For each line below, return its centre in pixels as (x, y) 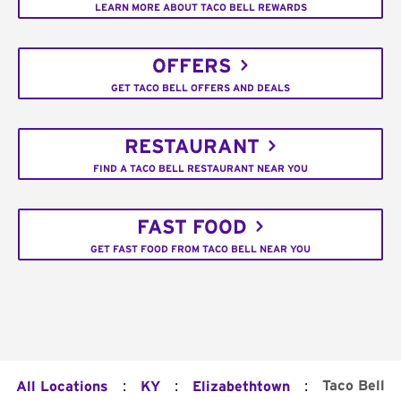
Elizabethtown (241, 387)
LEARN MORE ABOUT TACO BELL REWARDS (200, 7)
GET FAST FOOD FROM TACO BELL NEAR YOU (200, 249)
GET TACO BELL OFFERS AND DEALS (200, 88)
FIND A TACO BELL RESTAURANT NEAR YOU (200, 168)
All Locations (62, 387)
